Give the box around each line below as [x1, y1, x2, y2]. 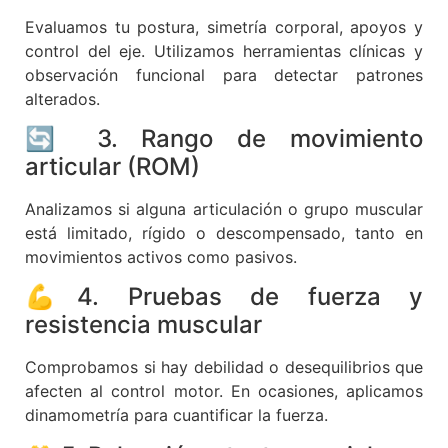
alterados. [25, 88, 100, 109]
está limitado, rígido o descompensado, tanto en [25, 222, 423, 243]
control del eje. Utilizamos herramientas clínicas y [25, 40, 423, 61]
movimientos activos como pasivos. [25, 246, 297, 267]
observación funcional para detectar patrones [25, 64, 423, 85]
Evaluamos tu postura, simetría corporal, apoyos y [25, 16, 423, 37]
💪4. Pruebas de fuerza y [25, 282, 423, 312]
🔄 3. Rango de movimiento [25, 123, 423, 153]
